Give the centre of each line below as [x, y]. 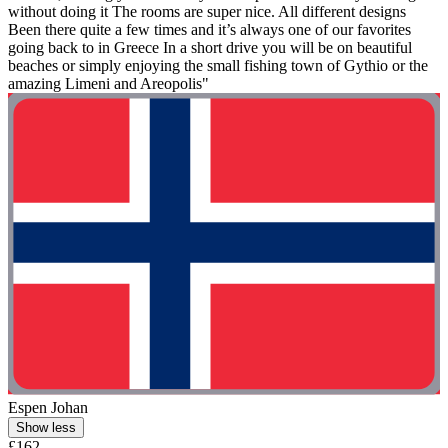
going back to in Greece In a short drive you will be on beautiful [210, 47]
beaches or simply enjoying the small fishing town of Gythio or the [218, 65]
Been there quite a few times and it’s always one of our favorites [209, 29]
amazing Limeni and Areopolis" [108, 83]
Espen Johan [48, 407]
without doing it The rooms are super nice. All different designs [207, 11]
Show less [46, 427]
